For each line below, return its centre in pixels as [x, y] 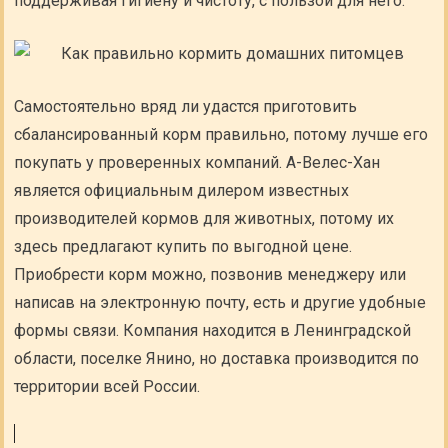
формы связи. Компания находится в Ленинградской [213, 330]
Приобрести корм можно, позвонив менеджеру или [210, 274]
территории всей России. [107, 386]
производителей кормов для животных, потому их [204, 218]
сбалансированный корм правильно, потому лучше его [221, 134]
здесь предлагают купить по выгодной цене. [183, 246]
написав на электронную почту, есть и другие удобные [220, 302]
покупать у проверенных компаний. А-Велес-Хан [197, 162]
